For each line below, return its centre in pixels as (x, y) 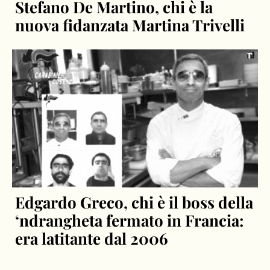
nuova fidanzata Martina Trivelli (130, 25)
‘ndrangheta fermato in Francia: (130, 221)
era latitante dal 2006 (92, 239)
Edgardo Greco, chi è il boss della (134, 202)
